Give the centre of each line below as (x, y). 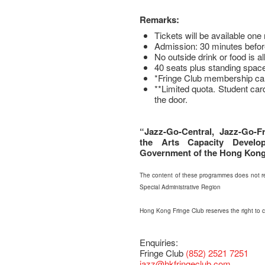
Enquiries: (159, 243)
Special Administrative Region (180, 187)
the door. (171, 99)
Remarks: (160, 20)
